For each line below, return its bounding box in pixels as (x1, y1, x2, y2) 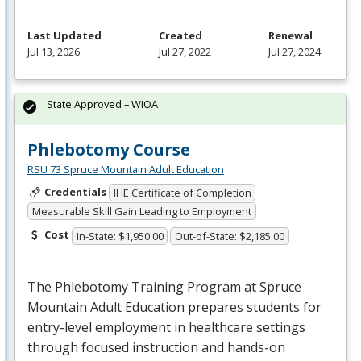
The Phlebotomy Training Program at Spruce (27, 277, 301, 296)
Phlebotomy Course (27, 138, 190, 160)
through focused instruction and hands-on (27, 338, 285, 356)
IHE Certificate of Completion (113, 185, 251, 201)
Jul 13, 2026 (27, 44, 80, 59)
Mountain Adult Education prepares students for (27, 297, 322, 316)
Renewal (268, 27, 313, 43)
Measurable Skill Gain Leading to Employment (31, 203, 251, 218)
